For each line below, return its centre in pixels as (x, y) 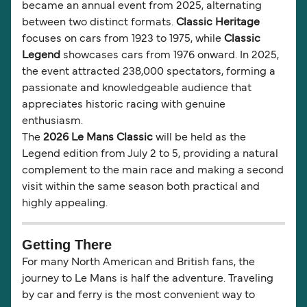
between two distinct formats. (99, 23)
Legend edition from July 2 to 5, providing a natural (150, 155)
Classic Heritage (218, 23)
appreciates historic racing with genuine (124, 105)
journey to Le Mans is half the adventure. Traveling (148, 279)
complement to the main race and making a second (153, 171)
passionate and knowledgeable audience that (137, 89)
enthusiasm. (52, 122)
